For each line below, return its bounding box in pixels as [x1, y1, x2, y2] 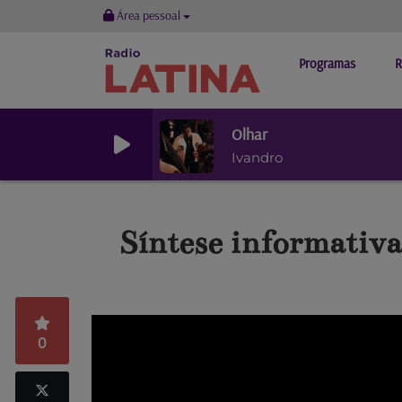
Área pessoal [114, 7, 183, 23]
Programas [299, 55, 356, 72]
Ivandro [232, 148, 283, 166]
